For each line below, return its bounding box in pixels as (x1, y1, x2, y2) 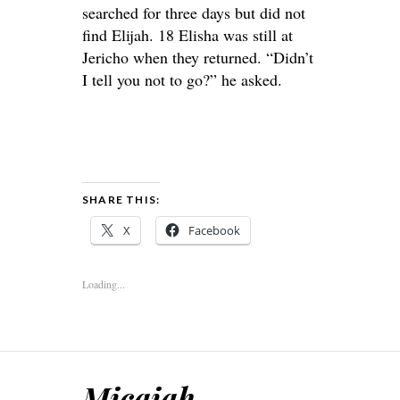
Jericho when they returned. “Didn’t (82, 46, 313, 68)
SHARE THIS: (82, 193, 161, 206)
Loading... (82, 277, 125, 291)
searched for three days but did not (82, 2, 305, 23)
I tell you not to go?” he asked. (82, 69, 282, 90)
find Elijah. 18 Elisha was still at (82, 24, 293, 46)
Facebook (188, 222, 240, 238)
